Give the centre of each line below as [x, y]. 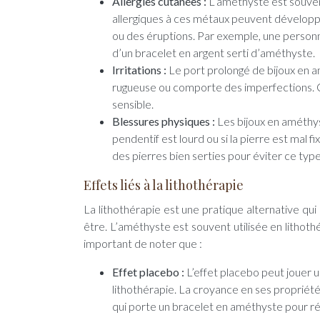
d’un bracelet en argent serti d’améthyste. [214, 52]
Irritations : [140, 70]
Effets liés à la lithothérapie [164, 185]
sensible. [133, 104]
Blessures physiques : [165, 121]
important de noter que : [143, 243]
